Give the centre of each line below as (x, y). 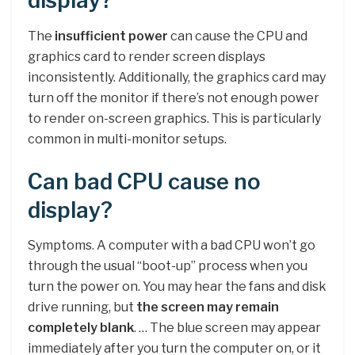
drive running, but (82, 307)
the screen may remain (208, 307)
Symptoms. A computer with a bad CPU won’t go (172, 246)
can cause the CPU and (238, 36)
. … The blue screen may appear (227, 328)
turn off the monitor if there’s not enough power (174, 97)
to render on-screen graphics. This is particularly (174, 118)
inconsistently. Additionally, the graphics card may (177, 77)
